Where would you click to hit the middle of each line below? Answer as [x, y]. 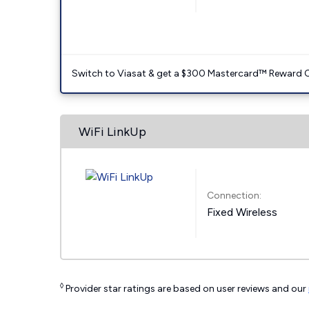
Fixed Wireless [242, 212]
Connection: [235, 195]
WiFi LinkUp [112, 132]
